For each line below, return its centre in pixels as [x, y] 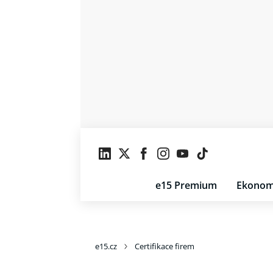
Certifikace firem [165, 246]
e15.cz [106, 246]
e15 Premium [186, 185]
